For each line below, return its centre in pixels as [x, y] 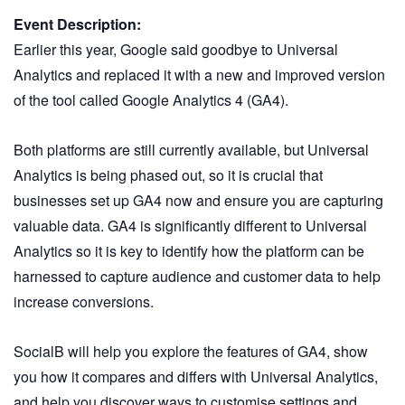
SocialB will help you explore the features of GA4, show [191, 351]
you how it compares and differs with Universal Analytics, [196, 376]
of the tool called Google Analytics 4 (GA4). [151, 99]
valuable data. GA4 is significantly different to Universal [190, 225]
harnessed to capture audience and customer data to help [197, 276]
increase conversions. [84, 301]
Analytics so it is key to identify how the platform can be [189, 250]
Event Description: [77, 24]
